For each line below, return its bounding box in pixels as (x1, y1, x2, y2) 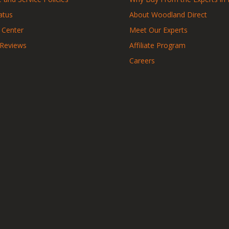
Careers (129, 55, 155, 65)
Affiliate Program (129, 40, 186, 50)
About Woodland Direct (129, 9, 207, 19)
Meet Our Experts (129, 25, 188, 35)
